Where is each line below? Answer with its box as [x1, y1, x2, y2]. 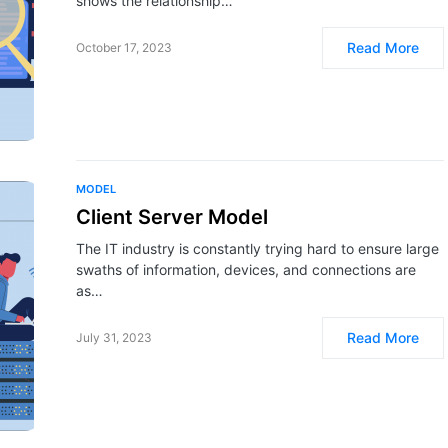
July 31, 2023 [76, 330, 152, 345]
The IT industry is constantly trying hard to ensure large [76, 240, 439, 257]
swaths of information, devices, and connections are [76, 261, 416, 278]
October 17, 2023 [76, 40, 172, 55]
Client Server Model [76, 205, 268, 229]
